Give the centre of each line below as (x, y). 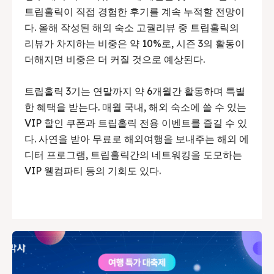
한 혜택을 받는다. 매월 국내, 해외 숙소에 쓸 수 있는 (135, 107)
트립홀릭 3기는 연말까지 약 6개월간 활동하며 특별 (135, 91)
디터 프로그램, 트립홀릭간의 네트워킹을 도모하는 (133, 154)
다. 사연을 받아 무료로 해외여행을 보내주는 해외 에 (137, 139)
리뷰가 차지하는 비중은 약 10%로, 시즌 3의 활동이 (135, 43)
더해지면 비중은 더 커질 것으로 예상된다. (115, 59)
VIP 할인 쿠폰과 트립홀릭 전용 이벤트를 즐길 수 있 (136, 123)
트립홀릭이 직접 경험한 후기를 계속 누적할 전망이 (135, 11)
